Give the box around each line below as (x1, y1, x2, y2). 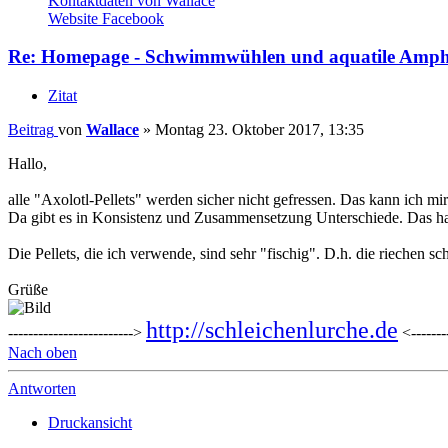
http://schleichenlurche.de (146, 317, 398, 344)
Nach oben (8, 344, 77, 362)
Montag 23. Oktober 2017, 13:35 (155, 121, 364, 139)
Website (48, 9, 98, 27)
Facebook (102, 9, 164, 27)
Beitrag (8, 121, 54, 139)
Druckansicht (48, 414, 132, 432)
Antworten (8, 380, 76, 398)
